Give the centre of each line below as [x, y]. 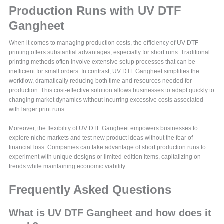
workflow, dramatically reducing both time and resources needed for [101, 81]
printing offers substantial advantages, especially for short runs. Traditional [110, 53]
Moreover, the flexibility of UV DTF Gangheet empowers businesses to [104, 129]
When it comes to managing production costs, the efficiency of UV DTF [104, 43]
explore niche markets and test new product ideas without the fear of [101, 138]
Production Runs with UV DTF [95, 11]
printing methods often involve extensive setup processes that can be [102, 62]
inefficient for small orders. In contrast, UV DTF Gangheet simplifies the [104, 72]
